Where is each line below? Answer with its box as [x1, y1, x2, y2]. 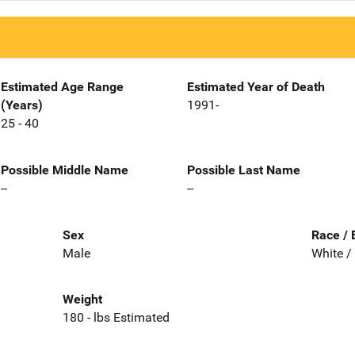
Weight [62, 292, 102, 307]
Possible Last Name [187, 162, 300, 177]
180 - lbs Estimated [62, 310, 170, 326]
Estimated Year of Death [187, 79, 325, 94]
